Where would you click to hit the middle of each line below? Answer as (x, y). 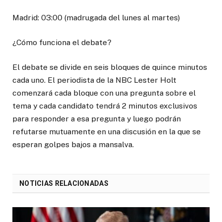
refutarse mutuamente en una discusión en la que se (107, 132)
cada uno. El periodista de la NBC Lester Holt (94, 80)
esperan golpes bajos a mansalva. (73, 145)
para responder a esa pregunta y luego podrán (97, 119)
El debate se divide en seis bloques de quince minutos (110, 67)
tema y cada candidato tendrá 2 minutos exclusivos (105, 106)
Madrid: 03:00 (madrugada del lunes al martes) (96, 17)
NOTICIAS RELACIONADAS (64, 184)
